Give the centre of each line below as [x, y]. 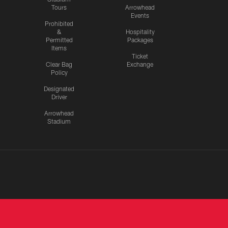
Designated [59, 89]
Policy [59, 73]
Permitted [59, 40]
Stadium [59, 121]
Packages [140, 40]
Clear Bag [59, 64]
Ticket [140, 56]
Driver [59, 97]
